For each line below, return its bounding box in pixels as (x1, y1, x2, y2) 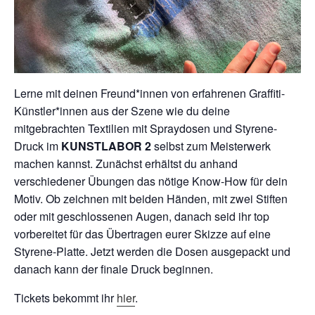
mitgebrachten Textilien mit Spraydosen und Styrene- (14, 120, 277, 136)
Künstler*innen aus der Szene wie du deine (14, 102, 230, 119)
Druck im (14, 137, 61, 154)
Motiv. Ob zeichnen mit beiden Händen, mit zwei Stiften (14, 190, 288, 207)
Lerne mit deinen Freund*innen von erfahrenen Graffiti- (14, 84, 285, 101)
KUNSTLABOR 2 (61, 137, 151, 154)
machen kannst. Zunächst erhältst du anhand (14, 155, 238, 172)
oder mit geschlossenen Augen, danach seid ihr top (14, 207, 269, 224)
